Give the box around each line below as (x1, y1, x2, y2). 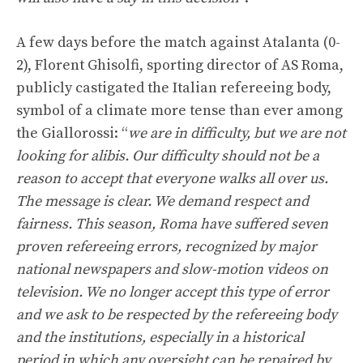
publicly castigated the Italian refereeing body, (16, 79, 331, 97)
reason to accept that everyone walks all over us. (16, 169, 328, 188)
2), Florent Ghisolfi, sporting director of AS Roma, (16, 56, 344, 75)
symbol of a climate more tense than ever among (16, 101, 343, 120)
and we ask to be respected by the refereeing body (16, 305, 337, 324)
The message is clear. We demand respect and (16, 192, 309, 211)
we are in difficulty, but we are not (128, 124, 346, 143)
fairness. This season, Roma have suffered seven (16, 215, 328, 233)
